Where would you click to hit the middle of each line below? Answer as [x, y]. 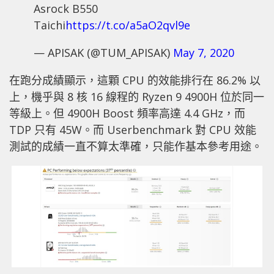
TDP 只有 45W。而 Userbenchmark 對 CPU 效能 [133, 129]
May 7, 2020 [204, 52]
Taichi [50, 25]
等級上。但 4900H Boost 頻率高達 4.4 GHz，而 [127, 113]
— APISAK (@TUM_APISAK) [103, 52]
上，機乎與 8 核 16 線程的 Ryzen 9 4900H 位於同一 [137, 96]
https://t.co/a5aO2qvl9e [128, 25]
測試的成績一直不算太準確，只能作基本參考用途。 [136, 146]
